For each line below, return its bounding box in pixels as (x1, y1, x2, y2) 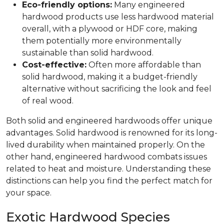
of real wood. (22, 95, 73, 105)
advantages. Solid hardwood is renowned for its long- (6, 127, 217, 137)
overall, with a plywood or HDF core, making (22, 23, 197, 33)
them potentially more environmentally (22, 35, 181, 45)
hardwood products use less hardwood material (22, 11, 214, 21)
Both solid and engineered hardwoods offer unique (6, 115, 212, 125)
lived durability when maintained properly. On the (6, 139, 205, 149)
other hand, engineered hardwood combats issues (6, 151, 207, 161)
